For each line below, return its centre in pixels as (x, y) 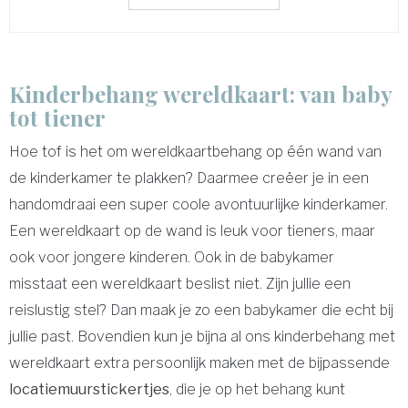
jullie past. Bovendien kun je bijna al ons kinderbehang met (202, 337)
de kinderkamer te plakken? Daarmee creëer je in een (189, 178)
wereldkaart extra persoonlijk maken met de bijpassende (199, 363)
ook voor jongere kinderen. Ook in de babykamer (172, 257)
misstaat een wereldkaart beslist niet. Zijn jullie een (180, 284)
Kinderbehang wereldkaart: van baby (200, 94)
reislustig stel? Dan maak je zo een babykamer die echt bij (201, 310)
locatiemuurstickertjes (89, 389)
